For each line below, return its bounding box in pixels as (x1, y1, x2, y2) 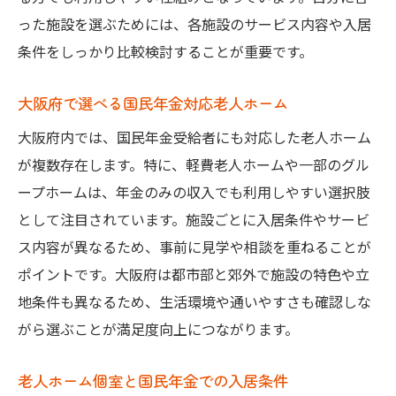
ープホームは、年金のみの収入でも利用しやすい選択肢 (18, 181, 370, 203)
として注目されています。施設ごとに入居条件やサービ (18, 209, 369, 231)
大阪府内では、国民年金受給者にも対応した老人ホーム (18, 126, 371, 148)
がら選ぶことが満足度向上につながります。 (18, 318, 299, 340)
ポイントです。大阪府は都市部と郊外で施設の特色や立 (18, 263, 369, 286)
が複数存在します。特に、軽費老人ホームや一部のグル (18, 154, 369, 176)
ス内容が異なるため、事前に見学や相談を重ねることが (18, 236, 371, 258)
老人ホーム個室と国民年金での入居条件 (18, 369, 288, 392)
